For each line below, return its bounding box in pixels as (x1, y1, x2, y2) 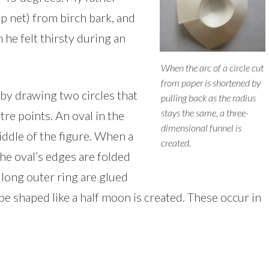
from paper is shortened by (161, 77, 261, 89)
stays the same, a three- (161, 107, 249, 119)
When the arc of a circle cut (161, 62, 264, 74)
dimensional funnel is (161, 122, 242, 134)
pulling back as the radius (161, 92, 256, 104)
